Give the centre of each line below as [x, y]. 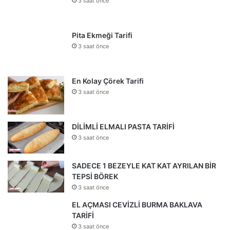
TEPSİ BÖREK [95, 176]
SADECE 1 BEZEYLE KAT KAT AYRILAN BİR [144, 165]
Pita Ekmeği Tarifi [102, 35]
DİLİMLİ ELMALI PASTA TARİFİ [123, 126]
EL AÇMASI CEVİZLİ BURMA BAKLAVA [137, 204]
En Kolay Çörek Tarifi [108, 81]
